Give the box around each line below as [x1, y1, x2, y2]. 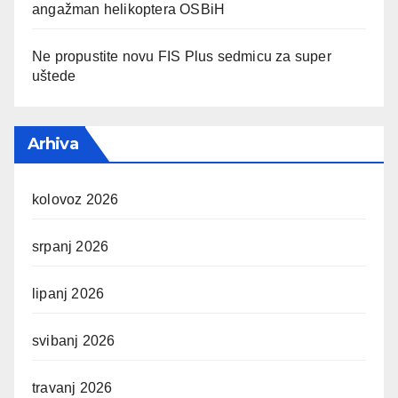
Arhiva [28, 134, 78, 155]
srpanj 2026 [32, 239, 109, 255]
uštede [32, 68, 76, 84]
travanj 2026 [32, 380, 113, 396]
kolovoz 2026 [32, 192, 119, 208]
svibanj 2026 [32, 333, 115, 349]
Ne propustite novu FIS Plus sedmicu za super [32, 49, 331, 65]
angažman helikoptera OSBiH [32, 2, 226, 18]
